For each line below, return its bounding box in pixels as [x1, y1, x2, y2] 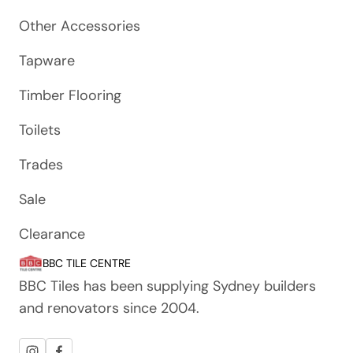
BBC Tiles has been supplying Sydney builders [19, 277, 316, 295]
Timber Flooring [19, 86, 121, 105]
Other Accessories [19, 17, 140, 35]
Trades [19, 155, 63, 174]
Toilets [19, 121, 61, 139]
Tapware [19, 51, 75, 70]
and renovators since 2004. [19, 299, 199, 318]
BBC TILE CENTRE [43, 256, 131, 270]
